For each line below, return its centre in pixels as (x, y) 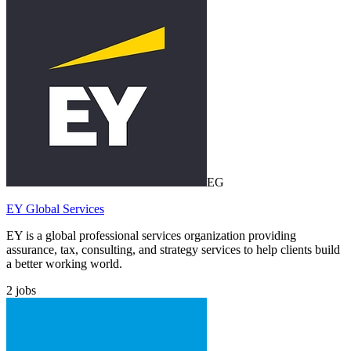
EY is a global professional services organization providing (151, 236)
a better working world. (64, 264)
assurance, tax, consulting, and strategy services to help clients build (173, 250)
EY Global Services (55, 209)
